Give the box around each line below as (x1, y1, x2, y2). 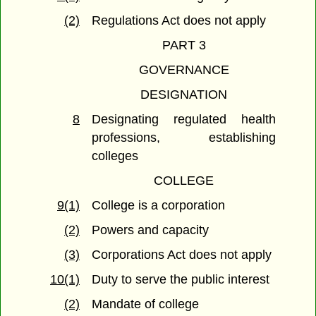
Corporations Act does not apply (92, 248, 272, 262)
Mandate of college (92, 297, 200, 312)
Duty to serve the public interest (92, 272, 270, 287)
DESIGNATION (140, 87, 227, 102)
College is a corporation (92, 198, 226, 213)
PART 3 (162, 38, 206, 53)
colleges (92, 149, 139, 164)
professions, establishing (92, 130, 276, 145)
